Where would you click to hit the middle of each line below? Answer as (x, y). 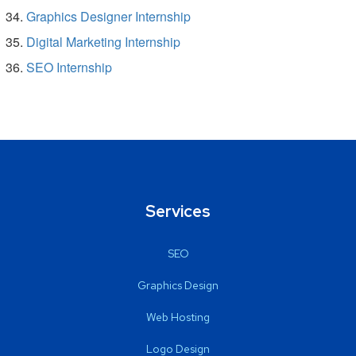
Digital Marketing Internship (103, 41)
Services (178, 211)
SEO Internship (69, 67)
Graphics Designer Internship (108, 16)
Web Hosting (178, 317)
